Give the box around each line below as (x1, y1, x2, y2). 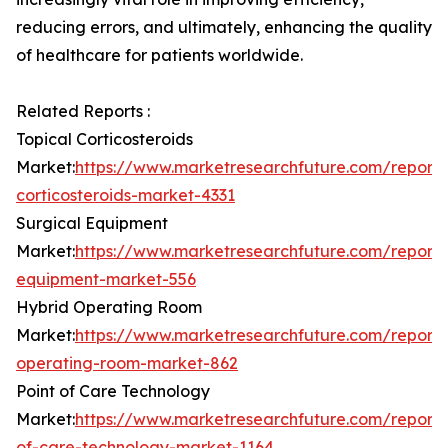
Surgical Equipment (16, 213, 168, 234)
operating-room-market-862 (16, 353, 238, 374)
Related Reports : (16, 101, 150, 122)
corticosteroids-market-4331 (16, 185, 235, 206)
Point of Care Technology (16, 381, 210, 402)
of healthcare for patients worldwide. (16, 45, 303, 66)
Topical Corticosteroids (16, 129, 193, 150)
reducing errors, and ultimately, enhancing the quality (16, 17, 432, 38)
